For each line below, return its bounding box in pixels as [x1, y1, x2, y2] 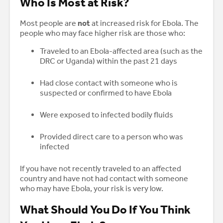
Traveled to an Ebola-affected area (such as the [40, 46, 203, 56]
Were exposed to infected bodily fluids [40, 110, 173, 120]
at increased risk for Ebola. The [90, 18, 199, 28]
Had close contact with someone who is [40, 78, 178, 88]
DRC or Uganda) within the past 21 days [40, 56, 177, 66]
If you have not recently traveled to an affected [20, 164, 181, 174]
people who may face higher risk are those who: [20, 28, 185, 38]
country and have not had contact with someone [20, 174, 188, 184]
